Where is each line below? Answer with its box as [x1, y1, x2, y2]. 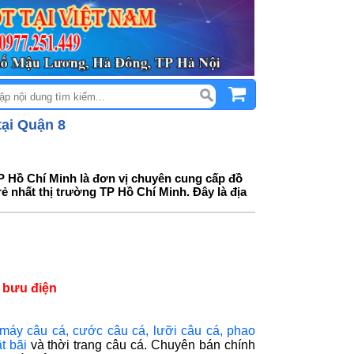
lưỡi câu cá [153, 324, 220, 338]
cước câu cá [73, 324, 146, 338]
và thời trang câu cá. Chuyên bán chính [26, 338, 256, 352]
